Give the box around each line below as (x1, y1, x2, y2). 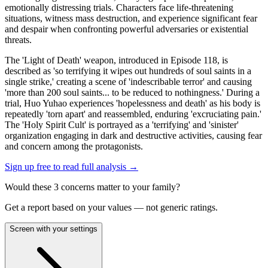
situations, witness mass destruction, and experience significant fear (5, 13, 257, 23)
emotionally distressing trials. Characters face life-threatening (5, 2, 233, 13)
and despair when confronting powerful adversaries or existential (5, 23, 248, 34)
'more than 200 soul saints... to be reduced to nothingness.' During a (5, 87, 260, 98)
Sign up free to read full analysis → (5, 161, 138, 172)
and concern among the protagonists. (5, 141, 143, 151)
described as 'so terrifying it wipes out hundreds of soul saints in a (5, 65, 251, 76)
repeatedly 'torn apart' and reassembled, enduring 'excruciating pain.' (5, 108, 261, 119)
